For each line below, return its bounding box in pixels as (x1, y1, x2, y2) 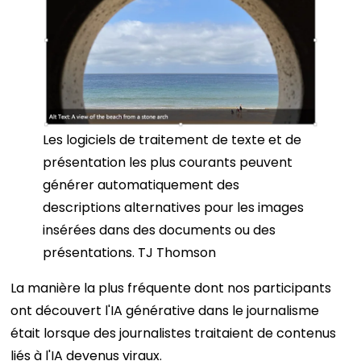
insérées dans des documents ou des (43, 220, 276, 239)
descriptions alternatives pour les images (43, 197, 305, 217)
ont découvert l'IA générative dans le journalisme (10, 301, 320, 320)
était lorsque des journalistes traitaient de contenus (10, 323, 337, 342)
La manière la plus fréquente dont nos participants (10, 278, 332, 297)
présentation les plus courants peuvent (43, 152, 293, 172)
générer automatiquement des (43, 175, 240, 194)
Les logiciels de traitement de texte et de (43, 130, 302, 149)
